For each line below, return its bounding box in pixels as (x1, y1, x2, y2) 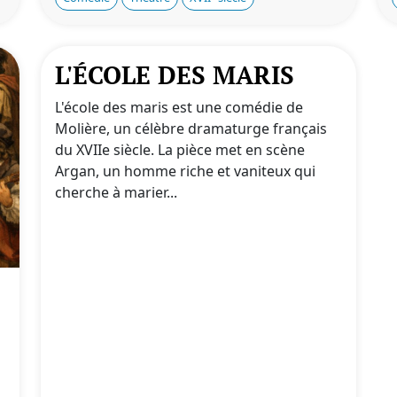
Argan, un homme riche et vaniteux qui (55, 161, 315, 181)
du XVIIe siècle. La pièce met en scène (55, 140, 305, 160)
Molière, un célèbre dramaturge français (55, 119, 327, 138)
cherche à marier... (55, 183, 177, 202)
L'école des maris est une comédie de (55, 97, 303, 117)
